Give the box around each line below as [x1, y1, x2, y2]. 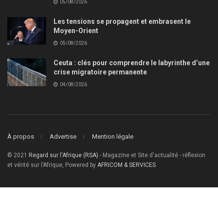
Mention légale [92, 133, 133, 141]
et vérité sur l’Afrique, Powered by [7, 162, 97, 169]
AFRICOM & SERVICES [97, 162, 156, 169]
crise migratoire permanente [54, 68, 147, 76]
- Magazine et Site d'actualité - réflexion [98, 152, 205, 159]
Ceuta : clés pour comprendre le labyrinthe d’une [54, 58, 210, 67]
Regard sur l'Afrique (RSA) [29, 152, 98, 159]
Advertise [50, 133, 76, 141]
